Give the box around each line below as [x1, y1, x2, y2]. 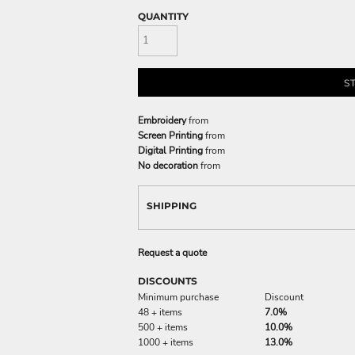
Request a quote [138, 246, 207, 259]
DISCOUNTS [138, 274, 197, 287]
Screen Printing [138, 128, 203, 142]
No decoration [138, 158, 198, 172]
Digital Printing [138, 143, 203, 157]
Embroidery [138, 113, 186, 127]
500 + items [138, 320, 188, 334]
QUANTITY [138, 10, 189, 22]
